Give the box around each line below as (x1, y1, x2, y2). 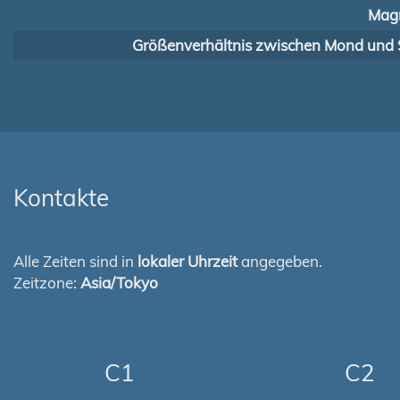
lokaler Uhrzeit (137, 252, 237, 271)
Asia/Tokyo (80, 273, 158, 292)
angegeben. (237, 252, 322, 271)
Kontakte (13, 183, 109, 212)
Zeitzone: (13, 273, 80, 292)
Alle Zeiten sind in (13, 252, 137, 271)
